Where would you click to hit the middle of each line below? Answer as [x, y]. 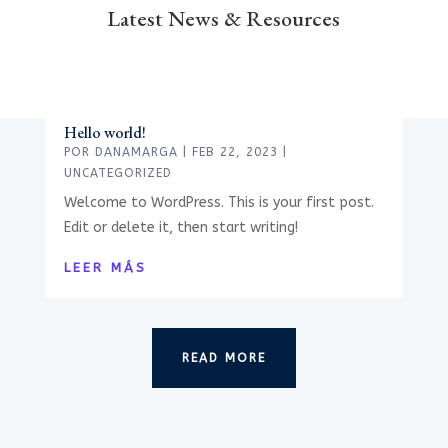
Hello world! [104, 132]
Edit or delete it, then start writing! [180, 227]
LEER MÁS [105, 267]
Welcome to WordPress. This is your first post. [218, 202]
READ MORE [223, 357]
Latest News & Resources [224, 18]
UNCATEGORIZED [117, 172]
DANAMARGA [136, 151]
